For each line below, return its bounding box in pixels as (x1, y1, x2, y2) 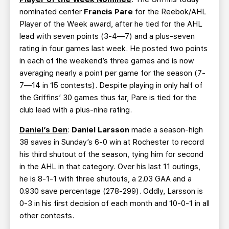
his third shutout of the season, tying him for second (19, 150, 203, 159)
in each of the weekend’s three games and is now (19, 56, 194, 65)
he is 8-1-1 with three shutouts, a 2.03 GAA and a (19, 174, 192, 184)
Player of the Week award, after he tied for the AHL (19, 19, 202, 29)
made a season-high (131, 125, 203, 134)
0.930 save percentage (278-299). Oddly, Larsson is (19, 187, 203, 196)
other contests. (19, 211, 74, 220)
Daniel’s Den (19, 125, 67, 134)
